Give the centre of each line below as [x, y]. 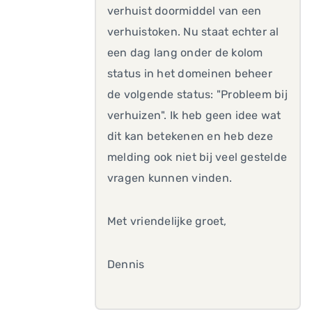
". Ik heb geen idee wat [221, 115]
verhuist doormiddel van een [185, 11]
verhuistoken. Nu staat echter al [193, 32]
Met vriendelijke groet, [167, 221]
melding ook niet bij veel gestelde [197, 157]
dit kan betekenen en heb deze [190, 136]
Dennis [126, 264]
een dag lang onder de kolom [185, 53]
